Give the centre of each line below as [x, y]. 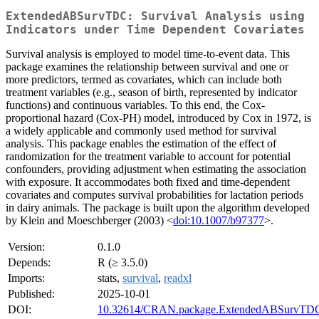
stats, [110, 278]
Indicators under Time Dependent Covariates [155, 30]
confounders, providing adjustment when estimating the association [156, 169]
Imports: [26, 278]
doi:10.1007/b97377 [219, 221]
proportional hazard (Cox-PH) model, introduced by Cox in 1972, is [158, 118]
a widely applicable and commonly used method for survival [141, 131]
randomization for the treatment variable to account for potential [148, 157]
